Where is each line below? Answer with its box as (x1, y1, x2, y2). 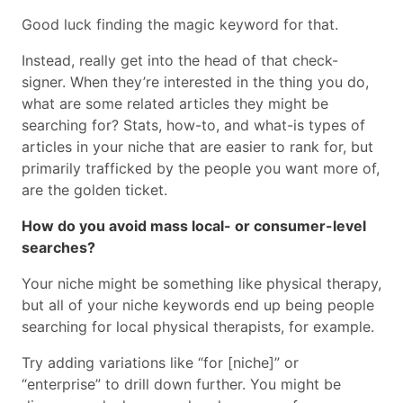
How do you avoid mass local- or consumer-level (22, 217, 366, 236)
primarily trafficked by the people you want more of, (22, 159, 380, 178)
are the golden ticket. (22, 181, 172, 200)
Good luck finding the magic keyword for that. (22, 15, 343, 34)
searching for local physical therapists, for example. (22, 318, 379, 336)
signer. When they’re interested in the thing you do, (22, 73, 369, 92)
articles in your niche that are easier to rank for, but (22, 138, 373, 157)
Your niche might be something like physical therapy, (22, 274, 381, 293)
